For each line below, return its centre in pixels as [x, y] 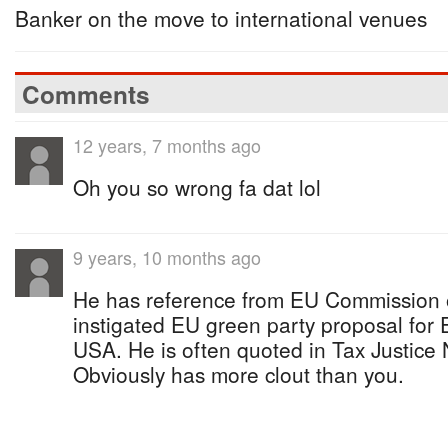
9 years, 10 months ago [167, 257]
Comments [86, 94]
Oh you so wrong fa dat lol [197, 187]
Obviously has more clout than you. [238, 374]
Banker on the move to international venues [221, 18]
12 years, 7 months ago [167, 145]
